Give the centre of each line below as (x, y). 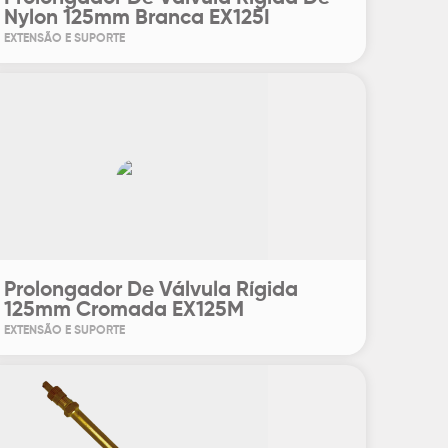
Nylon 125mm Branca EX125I (136, 18)
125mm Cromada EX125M (123, 310)
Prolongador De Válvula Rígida (150, 290)
